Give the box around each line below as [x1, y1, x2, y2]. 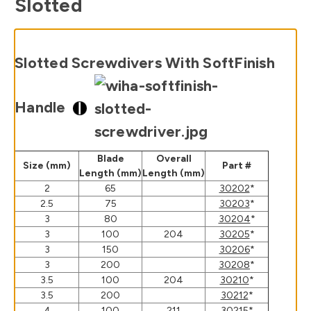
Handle [15, 97, 73, 117]
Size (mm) [23, 159, 71, 171]
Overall [155, 152, 192, 165]
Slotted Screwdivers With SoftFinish [15, 53, 275, 72]
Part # [222, 159, 251, 171]
